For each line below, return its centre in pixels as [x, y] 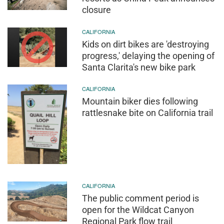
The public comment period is [141, 198]
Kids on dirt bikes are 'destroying [146, 44]
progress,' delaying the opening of [148, 55]
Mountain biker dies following [140, 101]
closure [97, 10]
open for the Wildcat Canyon [138, 210]
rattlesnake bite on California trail [148, 113]
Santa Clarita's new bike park [139, 67]
